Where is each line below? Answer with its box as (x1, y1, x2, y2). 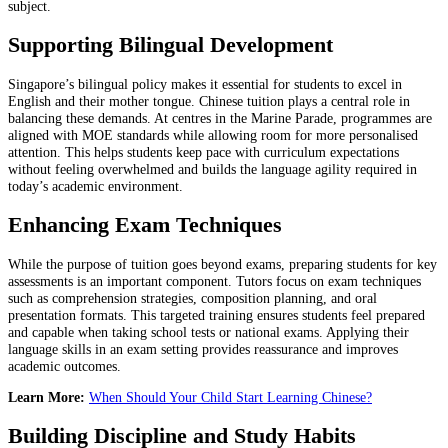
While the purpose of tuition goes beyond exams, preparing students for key (8, 255, 437, 272)
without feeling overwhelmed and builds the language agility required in (8, 160, 417, 177)
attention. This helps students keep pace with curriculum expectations (8, 143, 399, 160)
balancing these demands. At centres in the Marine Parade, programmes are (8, 109, 432, 126)
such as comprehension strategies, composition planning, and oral (8, 289, 377, 306)
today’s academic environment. (8, 177, 183, 194)
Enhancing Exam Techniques (8, 212, 282, 237)
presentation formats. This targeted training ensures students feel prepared (8, 306, 425, 323)
